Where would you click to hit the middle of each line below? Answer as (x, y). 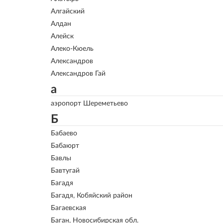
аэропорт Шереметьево (89, 104)
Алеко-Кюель (72, 49)
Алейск (62, 36)
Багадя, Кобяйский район (92, 196)
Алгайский (68, 11)
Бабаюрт (65, 146)
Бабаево (64, 133)
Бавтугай (65, 171)
